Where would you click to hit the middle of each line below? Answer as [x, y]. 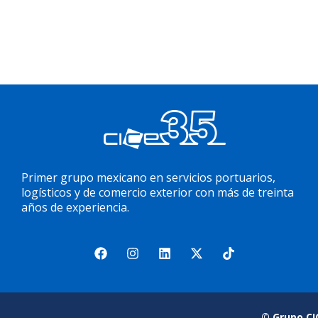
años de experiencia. [75, 207]
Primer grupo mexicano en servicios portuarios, [148, 177]
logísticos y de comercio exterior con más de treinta [158, 192]
